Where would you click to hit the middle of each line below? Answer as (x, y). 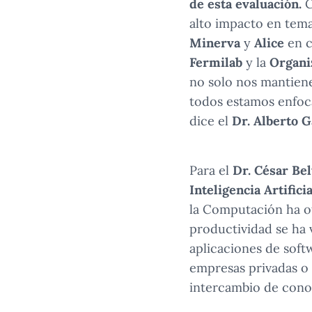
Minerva (215, 42)
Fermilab (216, 62)
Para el (211, 170)
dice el (211, 120)
